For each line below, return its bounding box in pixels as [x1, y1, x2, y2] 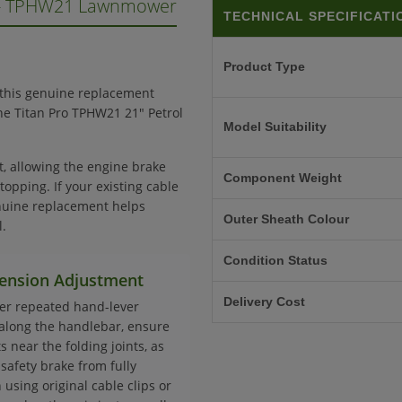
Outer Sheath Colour [223, 212, 349, 226]
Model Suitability [223, 119, 327, 134]
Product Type [223, 59, 305, 74]
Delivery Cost [223, 294, 305, 309]
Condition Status [223, 253, 328, 267]
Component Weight [223, 170, 342, 185]
